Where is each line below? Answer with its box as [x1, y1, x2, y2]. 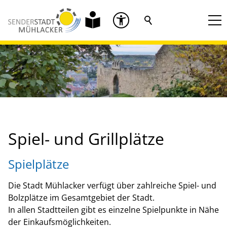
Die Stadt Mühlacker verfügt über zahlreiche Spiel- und [8, 180, 216, 192]
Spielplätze [8, 156, 69, 173]
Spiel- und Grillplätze [8, 128, 164, 149]
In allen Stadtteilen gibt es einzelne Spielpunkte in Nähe [8, 204, 219, 216]
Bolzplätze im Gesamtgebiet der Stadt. [8, 192, 155, 204]
